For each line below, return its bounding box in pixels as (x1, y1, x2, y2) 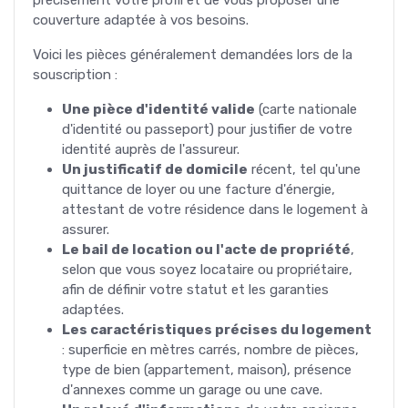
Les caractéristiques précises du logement (62, 321, 372, 338)
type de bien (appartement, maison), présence (62, 361, 352, 378)
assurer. (62, 220, 109, 238)
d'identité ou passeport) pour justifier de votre (62, 120, 352, 138)
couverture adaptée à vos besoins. (33, 11, 249, 28)
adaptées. (62, 301, 124, 318)
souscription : (33, 66, 117, 83)
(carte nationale (255, 100, 357, 117)
